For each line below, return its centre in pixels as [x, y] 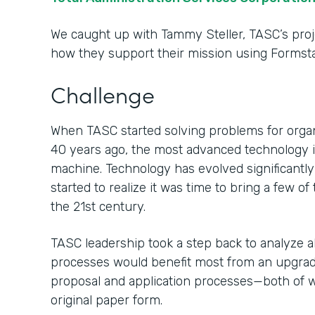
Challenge [103, 94]
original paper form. [107, 300]
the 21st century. [98, 207]
